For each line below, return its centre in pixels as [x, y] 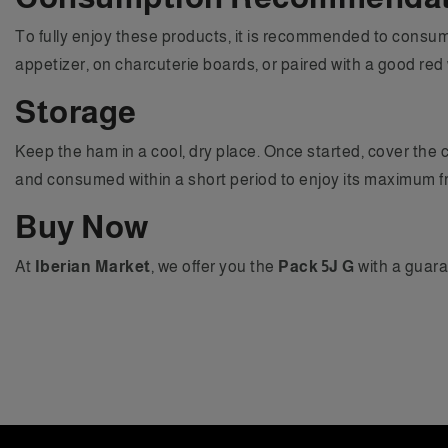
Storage [76, 111]
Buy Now [82, 226]
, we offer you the [214, 266]
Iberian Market [92, 266]
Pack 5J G [316, 266]
